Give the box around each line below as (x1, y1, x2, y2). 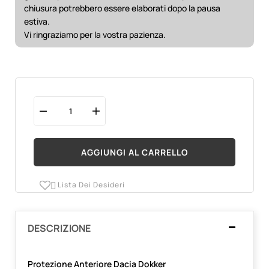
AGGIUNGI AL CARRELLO (80, 146, 189, 158)
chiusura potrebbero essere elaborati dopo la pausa (24, 2, 220, 14)
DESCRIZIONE (28, 221, 91, 235)
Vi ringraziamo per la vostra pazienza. (24, 29, 166, 41)
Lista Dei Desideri (58, 179, 125, 190)
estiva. (24, 16, 50, 28)
